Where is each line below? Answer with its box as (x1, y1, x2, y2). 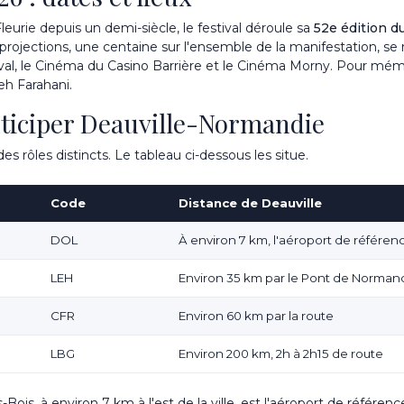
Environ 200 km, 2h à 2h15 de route (179, 346, 383, 362)
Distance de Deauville (179, 196, 322, 211)
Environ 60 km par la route (179, 308, 334, 324)
